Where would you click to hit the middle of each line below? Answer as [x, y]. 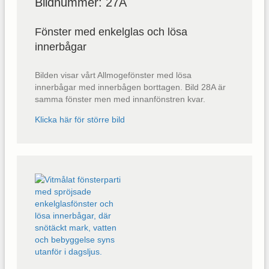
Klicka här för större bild [80, 119]
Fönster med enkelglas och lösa [111, 32]
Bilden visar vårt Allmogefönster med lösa [113, 75]
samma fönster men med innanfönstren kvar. [120, 99]
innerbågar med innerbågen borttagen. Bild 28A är [130, 87]
